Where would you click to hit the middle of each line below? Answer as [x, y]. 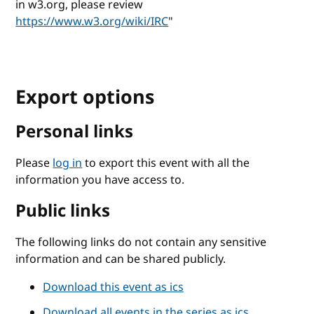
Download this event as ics [113, 287]
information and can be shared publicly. [121, 259]
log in [68, 163]
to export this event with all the [166, 163]
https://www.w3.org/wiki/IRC [92, 21]
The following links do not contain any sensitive [141, 242]
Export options [85, 97]
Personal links [75, 131]
